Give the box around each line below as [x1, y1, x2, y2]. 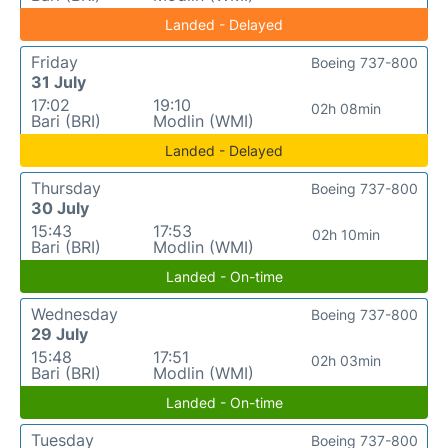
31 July [31, 72, 86, 92]
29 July [31, 324, 88, 344]
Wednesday [31, 304, 118, 324]
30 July [31, 198, 89, 218]
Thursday [31, 178, 101, 198]
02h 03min [310, 352, 381, 369]
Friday [31, 52, 78, 72]
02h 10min [311, 226, 380, 243]
